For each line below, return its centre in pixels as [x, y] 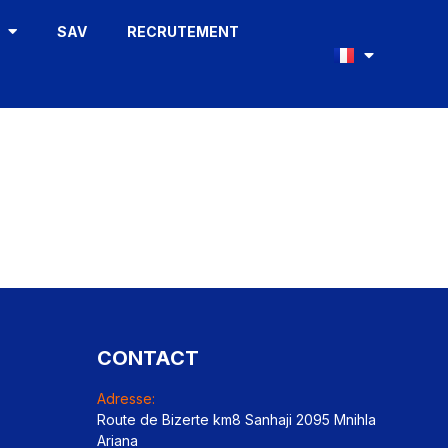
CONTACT [148, 358]
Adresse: [126, 398]
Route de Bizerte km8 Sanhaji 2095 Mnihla [236, 419]
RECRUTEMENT [182, 31]
